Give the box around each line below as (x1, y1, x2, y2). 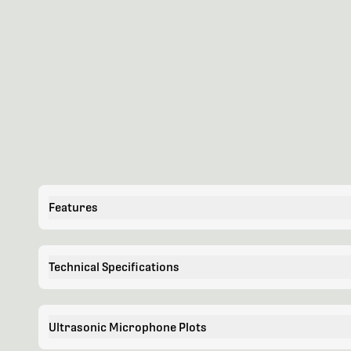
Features (48, 201, 98, 215)
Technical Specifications (48, 260, 179, 274)
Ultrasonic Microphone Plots (48, 320, 207, 334)
